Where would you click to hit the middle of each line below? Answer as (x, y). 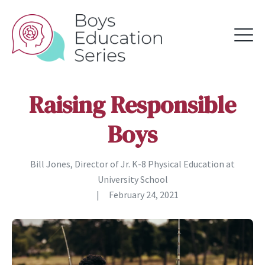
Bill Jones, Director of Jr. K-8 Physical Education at (132, 164)
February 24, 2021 (143, 195)
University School (132, 179)
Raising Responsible (132, 105)
